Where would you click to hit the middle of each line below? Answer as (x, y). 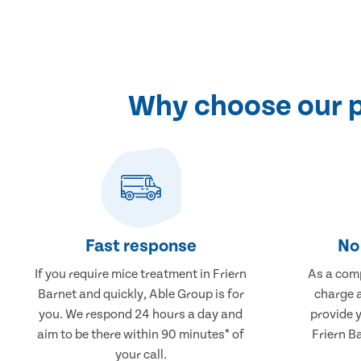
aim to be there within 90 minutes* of (141, 334)
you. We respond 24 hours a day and (141, 314)
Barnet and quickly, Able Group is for (141, 294)
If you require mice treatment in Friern (141, 274)
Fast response (141, 246)
